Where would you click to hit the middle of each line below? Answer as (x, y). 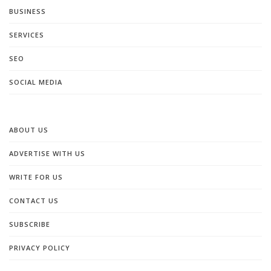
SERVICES (27, 34)
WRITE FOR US (36, 177)
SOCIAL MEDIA (36, 82)
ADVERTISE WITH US (47, 153)
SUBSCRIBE (30, 224)
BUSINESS (28, 11)
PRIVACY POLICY (40, 247)
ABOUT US (29, 129)
